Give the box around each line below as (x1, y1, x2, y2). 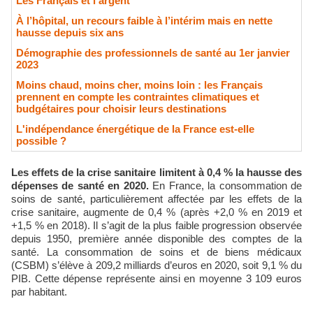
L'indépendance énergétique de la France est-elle (16, 123, 254, 135)
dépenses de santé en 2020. (11, 180, 149, 191)
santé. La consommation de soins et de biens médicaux (11, 246, 302, 258)
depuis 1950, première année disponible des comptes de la (11, 233, 302, 245)
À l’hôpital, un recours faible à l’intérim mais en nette (16, 15, 272, 27)
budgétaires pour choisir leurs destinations (16, 103, 226, 115)
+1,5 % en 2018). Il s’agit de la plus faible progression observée (11, 219, 302, 231)
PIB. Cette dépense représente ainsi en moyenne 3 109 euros (11, 272, 302, 284)
